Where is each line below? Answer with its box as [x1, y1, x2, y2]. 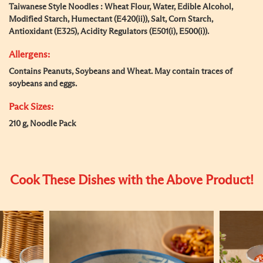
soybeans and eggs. [9, 80, 77, 88]
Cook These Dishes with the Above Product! [9, 174, 254, 187]
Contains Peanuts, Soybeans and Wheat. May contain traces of [9, 68, 232, 76]
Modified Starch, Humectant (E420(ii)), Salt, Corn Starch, [9, 15, 213, 23]
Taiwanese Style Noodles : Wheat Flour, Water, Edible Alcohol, [9, 3, 233, 11]
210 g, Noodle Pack [9, 120, 76, 128]
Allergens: [9, 50, 50, 59]
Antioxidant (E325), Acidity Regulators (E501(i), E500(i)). [9, 28, 209, 36]
